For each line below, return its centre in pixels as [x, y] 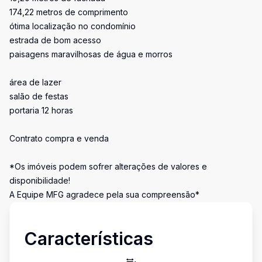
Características [89, 239]
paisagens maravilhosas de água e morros [91, 54]
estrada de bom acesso [55, 40]
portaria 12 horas [41, 110]
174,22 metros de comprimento [69, 12]
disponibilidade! [40, 180]
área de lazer [35, 82]
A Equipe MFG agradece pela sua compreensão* [104, 194]
